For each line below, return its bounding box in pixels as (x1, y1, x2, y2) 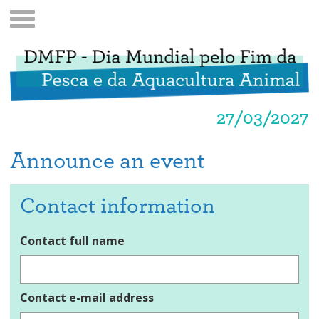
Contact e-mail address (20, 290, 154, 306)
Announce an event (10, 150, 205, 174)
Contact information (20, 194, 215, 217)
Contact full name (20, 233, 125, 249)
